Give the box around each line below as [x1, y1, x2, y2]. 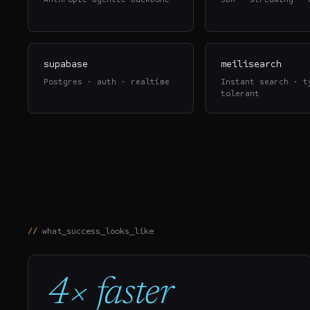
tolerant [221, 89, 260, 99]
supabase [44, 57, 89, 70]
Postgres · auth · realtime [44, 77, 170, 87]
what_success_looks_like [42, 226, 154, 237]
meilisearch [221, 57, 282, 70]
